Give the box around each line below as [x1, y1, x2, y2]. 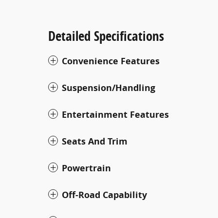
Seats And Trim [62, 135, 127, 147]
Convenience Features [62, 54, 160, 67]
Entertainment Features [62, 108, 169, 121]
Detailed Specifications [48, 26, 164, 45]
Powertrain [62, 162, 111, 174]
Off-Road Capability [62, 188, 147, 201]
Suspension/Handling [62, 81, 155, 94]
